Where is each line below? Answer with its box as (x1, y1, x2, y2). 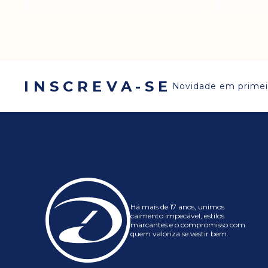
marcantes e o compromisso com (130, 220, 245, 230)
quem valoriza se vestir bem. (130, 229, 229, 239)
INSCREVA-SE (24, 77, 172, 95)
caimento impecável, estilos (130, 211, 224, 221)
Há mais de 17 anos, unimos (130, 202, 224, 212)
